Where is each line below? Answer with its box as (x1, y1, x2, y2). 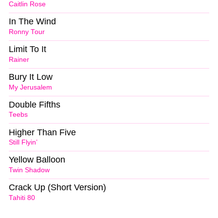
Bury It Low (9, 72, 53, 82)
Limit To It (9, 44, 46, 54)
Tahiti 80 (9, 194, 35, 202)
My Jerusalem (9, 83, 52, 91)
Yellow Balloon (9, 155, 65, 165)
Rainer (9, 55, 29, 63)
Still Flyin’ (9, 139, 37, 146)
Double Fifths (9, 99, 60, 109)
